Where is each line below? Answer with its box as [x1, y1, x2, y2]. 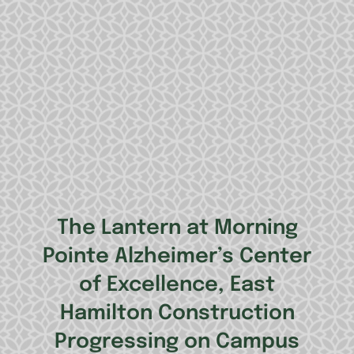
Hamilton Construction [59, 303, 295, 325]
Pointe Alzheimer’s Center [43, 246, 311, 268]
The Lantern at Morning [56, 217, 298, 239]
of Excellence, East [79, 274, 275, 296]
